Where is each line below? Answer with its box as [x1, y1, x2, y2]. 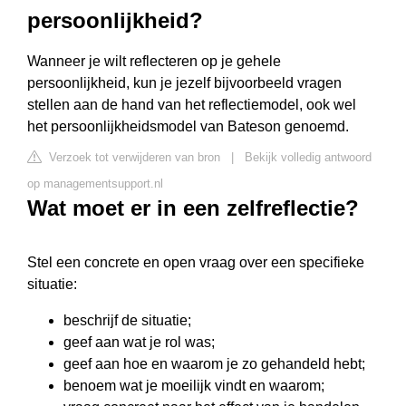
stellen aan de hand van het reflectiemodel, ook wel [27, 97, 356, 112]
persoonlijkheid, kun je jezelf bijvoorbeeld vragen [27, 75, 342, 91]
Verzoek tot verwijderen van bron [45, 150, 220, 164]
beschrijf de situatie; [63, 313, 191, 328]
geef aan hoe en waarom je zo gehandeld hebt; [63, 356, 365, 372]
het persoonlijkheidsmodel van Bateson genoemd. [27, 119, 349, 134]
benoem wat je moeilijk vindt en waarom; [63, 378, 324, 393]
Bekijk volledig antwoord [245, 150, 372, 164]
